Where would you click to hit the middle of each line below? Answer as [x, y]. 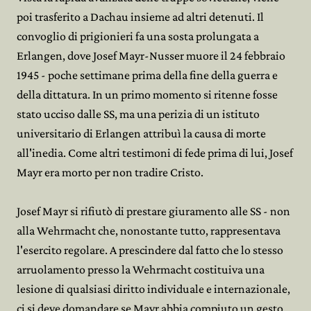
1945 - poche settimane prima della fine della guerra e [147, 75]
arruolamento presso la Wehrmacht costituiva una [141, 269]
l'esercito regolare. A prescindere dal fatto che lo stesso [150, 250]
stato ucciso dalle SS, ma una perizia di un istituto [138, 114]
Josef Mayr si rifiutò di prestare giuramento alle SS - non [153, 211]
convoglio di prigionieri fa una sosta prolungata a [138, 36]
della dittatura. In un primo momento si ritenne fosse [147, 94]
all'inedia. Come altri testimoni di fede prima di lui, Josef [155, 153]
